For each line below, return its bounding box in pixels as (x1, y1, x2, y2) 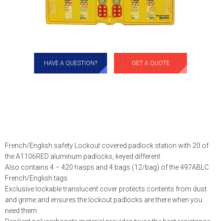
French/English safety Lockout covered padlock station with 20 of (5, 142, 209, 149)
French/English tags (5, 174, 68, 182)
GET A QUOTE (131, 60, 170, 67)
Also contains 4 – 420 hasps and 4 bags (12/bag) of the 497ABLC (5, 163, 209, 171)
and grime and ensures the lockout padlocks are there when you (5, 196, 202, 204)
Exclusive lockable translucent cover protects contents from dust (5, 185, 207, 193)
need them (5, 207, 37, 215)
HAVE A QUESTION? (44, 60, 97, 67)
